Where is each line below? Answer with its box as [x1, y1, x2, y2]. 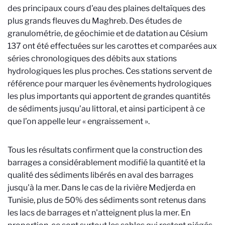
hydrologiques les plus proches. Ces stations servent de [8, 66, 212, 76]
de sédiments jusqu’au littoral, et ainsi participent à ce [8, 104, 205, 114]
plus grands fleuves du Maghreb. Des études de [8, 16, 182, 26]
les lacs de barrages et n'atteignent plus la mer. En [8, 208, 190, 217]
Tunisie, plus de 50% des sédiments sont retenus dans [8, 195, 206, 205]
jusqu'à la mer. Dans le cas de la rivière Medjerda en [8, 183, 195, 192]
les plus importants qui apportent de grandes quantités [8, 91, 210, 101]
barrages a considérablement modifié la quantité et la [8, 158, 205, 167]
